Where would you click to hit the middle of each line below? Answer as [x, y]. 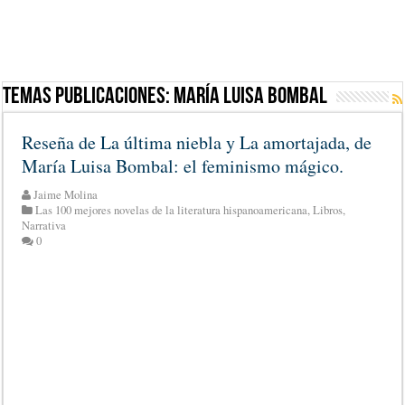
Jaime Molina [66, 195]
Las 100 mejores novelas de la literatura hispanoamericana [172, 210]
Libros [328, 210]
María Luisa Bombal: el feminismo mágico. [183, 166]
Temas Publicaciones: [89, 97]
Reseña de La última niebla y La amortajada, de [197, 142]
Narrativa [44, 226]
